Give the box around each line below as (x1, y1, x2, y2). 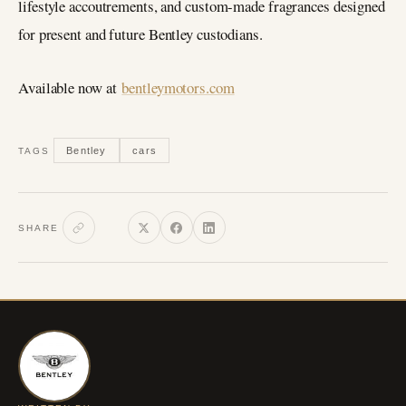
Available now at (18, 77, 122, 99)
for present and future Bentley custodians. (18, 24, 263, 45)
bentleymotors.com (121, 77, 235, 99)
